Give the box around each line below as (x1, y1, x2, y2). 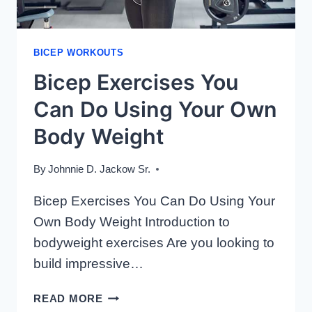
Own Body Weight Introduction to (33, 214, 230, 230)
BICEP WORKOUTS (33, 47, 124, 58)
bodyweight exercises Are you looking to (33, 235, 274, 251)
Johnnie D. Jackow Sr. (48, 163, 151, 175)
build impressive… (33, 256, 143, 272)
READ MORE (33, 292, 103, 305)
